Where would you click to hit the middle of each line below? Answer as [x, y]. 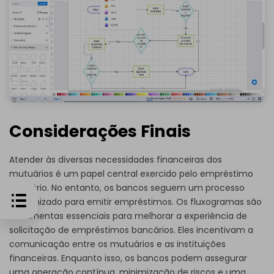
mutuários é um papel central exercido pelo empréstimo [131, 174]
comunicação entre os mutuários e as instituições [117, 244]
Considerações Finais [100, 131]
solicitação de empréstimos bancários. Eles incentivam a [131, 230]
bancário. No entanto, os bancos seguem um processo [127, 188]
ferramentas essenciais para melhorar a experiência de [128, 216]
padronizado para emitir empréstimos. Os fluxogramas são [135, 202]
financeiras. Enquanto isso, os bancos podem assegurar [128, 258]
